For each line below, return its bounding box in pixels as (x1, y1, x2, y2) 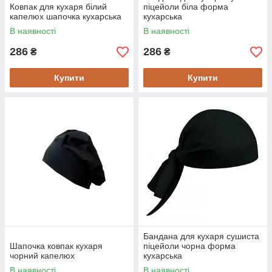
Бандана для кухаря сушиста (143, 231, 259, 241)
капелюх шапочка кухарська (10, 12, 121, 21)
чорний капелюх (10, 251, 75, 260)
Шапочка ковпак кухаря (10, 241, 103, 251)
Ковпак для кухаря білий (10, 2, 107, 12)
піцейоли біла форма (143, 2, 228, 12)
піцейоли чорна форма (143, 241, 236, 251)
